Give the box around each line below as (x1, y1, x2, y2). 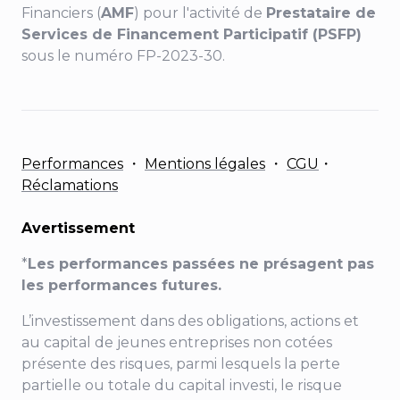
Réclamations (21, 177, 118, 195)
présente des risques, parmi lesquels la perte (21, 355, 340, 373)
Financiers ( (21, 4, 101, 22)
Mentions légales (145, 155, 265, 173)
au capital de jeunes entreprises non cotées (21, 334, 332, 352)
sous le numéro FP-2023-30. (21, 47, 225, 65)
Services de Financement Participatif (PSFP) (21, 26, 362, 44)
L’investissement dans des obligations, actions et (21, 312, 359, 330)
